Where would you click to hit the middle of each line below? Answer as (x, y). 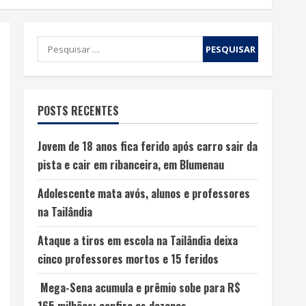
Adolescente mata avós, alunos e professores (143, 193)
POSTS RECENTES (78, 110)
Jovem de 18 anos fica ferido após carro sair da (147, 146)
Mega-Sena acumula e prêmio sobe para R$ (139, 287)
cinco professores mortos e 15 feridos (128, 259)
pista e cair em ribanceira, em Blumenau (130, 164)
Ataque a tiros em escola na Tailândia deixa (137, 240)
